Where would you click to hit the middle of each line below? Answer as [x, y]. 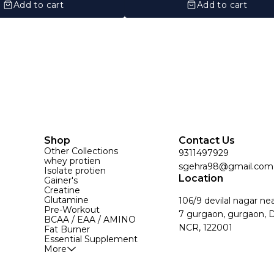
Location [201, 178]
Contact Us [207, 140]
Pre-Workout [72, 209]
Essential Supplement [91, 239]
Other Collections [81, 151]
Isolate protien [75, 170]
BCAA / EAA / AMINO [90, 219]
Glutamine [66, 200]
